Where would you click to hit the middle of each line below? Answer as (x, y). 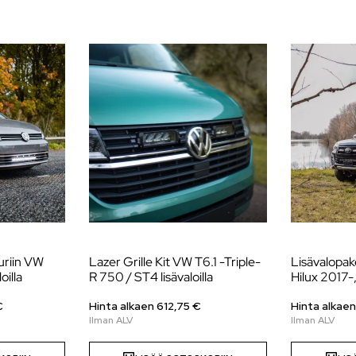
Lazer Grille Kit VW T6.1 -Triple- (175, 261)
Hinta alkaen (122, 306)
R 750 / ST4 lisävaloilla (151, 277)
